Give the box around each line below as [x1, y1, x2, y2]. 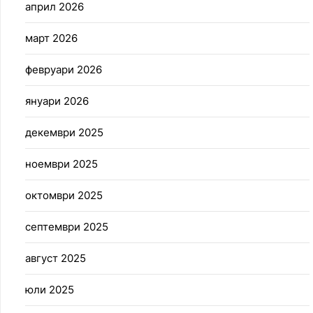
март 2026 [25, 31, 78, 45]
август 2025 [25, 251, 86, 265]
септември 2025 [25, 219, 108, 233]
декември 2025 [25, 125, 103, 139]
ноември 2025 [25, 156, 98, 170]
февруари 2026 [25, 62, 102, 76]
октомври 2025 [25, 188, 103, 202]
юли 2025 [25, 282, 74, 296]
